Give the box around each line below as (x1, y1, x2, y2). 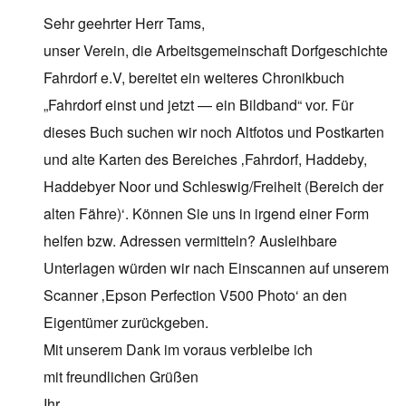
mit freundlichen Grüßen (43, 366, 198, 388)
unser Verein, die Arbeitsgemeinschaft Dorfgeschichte (43, 40, 388, 62)
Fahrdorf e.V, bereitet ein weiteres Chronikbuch (43, 67, 344, 89)
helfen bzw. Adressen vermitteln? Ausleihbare (43, 230, 337, 252)
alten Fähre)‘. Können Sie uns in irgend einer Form (43, 203, 369, 225)
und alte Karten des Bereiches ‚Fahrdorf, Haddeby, (43, 149, 367, 170)
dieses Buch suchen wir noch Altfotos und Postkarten (43, 121, 384, 143)
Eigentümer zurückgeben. (43, 312, 208, 333)
